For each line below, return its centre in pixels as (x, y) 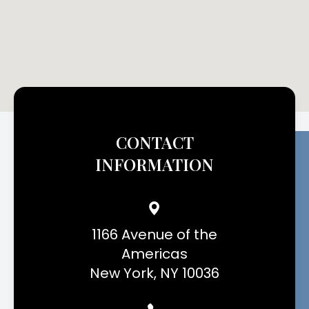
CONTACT (154, 142)
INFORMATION (154, 165)
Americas (154, 254)
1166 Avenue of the (154, 235)
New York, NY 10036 (154, 273)
